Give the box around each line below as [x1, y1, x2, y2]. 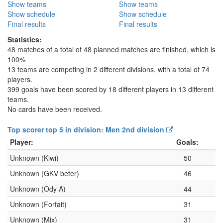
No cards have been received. [7, 104, 102, 114]
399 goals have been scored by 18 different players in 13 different [7, 84, 214, 95]
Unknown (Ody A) [10, 184, 66, 194]
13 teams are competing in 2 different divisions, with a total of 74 [7, 64, 210, 75]
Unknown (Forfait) [10, 199, 67, 210]
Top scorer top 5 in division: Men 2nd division [7, 124, 166, 135]
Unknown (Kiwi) [10, 153, 59, 163]
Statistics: [7, 34, 42, 45]
